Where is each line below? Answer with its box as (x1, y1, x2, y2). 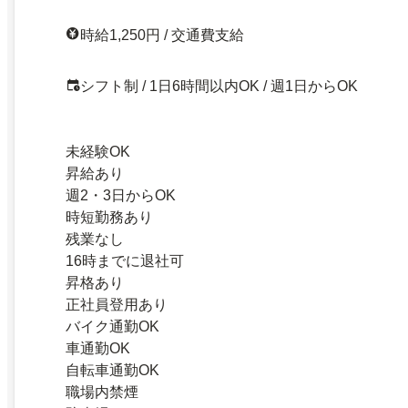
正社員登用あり (66, 296, 168, 312)
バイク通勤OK (66, 318, 159, 334)
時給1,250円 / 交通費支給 (80, 26, 244, 43)
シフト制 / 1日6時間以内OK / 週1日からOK (80, 77, 358, 94)
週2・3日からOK (66, 187, 176, 203)
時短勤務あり (66, 209, 153, 225)
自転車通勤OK (66, 362, 159, 378)
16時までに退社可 (66, 252, 184, 269)
